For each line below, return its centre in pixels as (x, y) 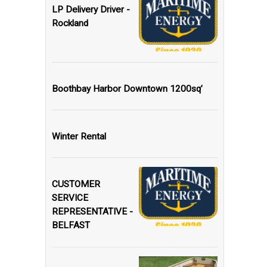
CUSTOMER (76, 184)
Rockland (70, 23)
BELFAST (71, 226)
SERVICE (70, 198)
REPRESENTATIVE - (92, 212)
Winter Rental (79, 137)
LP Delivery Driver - (91, 9)
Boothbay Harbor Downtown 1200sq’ (127, 89)
